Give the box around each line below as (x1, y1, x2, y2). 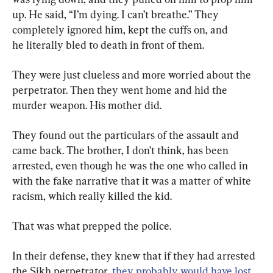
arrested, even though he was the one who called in (12, 158, 250, 172)
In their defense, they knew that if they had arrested (12, 249, 258, 262)
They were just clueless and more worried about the (12, 68, 253, 81)
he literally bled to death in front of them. (12, 38, 204, 51)
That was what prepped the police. (12, 219, 171, 232)
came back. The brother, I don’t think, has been (12, 143, 231, 157)
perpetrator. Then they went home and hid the (12, 83, 230, 96)
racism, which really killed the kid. (12, 189, 172, 202)
